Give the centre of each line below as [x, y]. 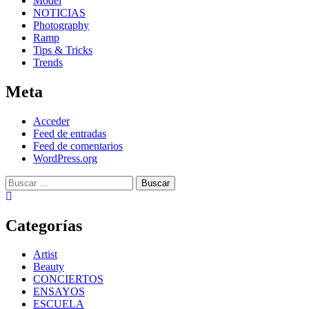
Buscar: [21, 181]
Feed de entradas [70, 133]
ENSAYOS [59, 292]
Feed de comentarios [78, 146]
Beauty [49, 267]
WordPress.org [65, 158]
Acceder [51, 121]
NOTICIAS [59, 12]
